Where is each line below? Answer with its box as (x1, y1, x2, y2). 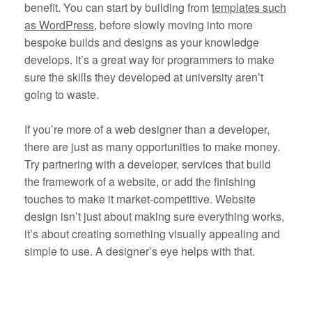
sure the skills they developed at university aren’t (24, 69, 263, 86)
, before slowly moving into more (94, 17, 253, 33)
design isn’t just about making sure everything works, (24, 208, 284, 225)
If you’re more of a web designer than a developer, (24, 121, 270, 138)
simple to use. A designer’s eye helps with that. (24, 243, 255, 260)
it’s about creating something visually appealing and (24, 226, 280, 242)
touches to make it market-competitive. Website (24, 191, 256, 208)
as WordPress (24, 17, 94, 33)
